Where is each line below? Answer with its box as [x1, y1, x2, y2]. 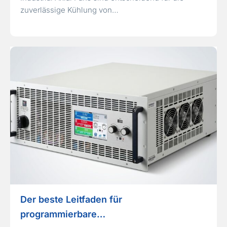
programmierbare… [20, 208, 105, 219]
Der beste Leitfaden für [20, 194, 122, 205]
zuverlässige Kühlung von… [20, 5, 119, 15]
